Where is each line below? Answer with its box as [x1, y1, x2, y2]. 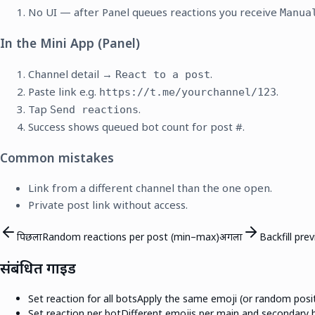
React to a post [115, 68, 210, 82]
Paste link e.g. [28, 84, 99, 99]
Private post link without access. [28, 198, 188, 212]
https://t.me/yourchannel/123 [99, 86, 276, 99]
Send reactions [50, 103, 139, 117]
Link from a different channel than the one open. [28, 181, 272, 195]
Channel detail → [28, 67, 115, 82]
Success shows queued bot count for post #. [28, 120, 245, 134]
